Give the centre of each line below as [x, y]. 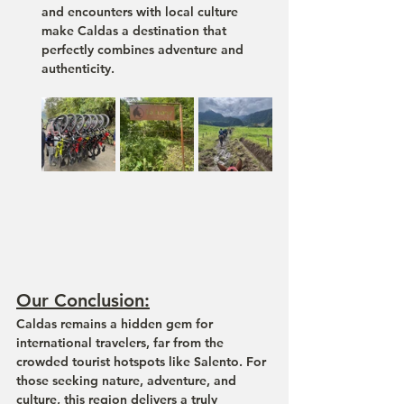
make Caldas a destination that [136, 31]
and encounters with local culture [142, 12]
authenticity [76, 69]
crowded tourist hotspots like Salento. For [143, 362]
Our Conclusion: [83, 300]
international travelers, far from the [122, 343]
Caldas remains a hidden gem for [116, 324]
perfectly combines [100, 50]
